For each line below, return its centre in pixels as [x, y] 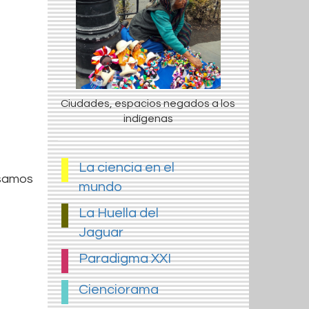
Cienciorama [118, 290]
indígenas [148, 119]
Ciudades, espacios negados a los [148, 104]
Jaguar [101, 233]
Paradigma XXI [124, 259]
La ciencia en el [126, 168]
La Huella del [118, 213]
